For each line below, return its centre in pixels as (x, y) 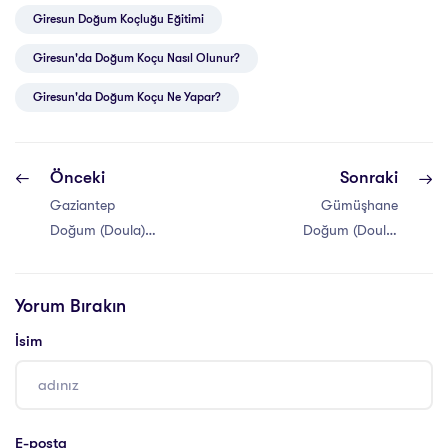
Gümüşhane (359, 205)
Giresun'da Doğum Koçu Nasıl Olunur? (136, 58)
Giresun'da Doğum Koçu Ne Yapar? (127, 97)
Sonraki (369, 178)
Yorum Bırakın (70, 306)
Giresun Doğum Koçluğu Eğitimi (118, 19)
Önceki (77, 178)
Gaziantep (82, 205)
